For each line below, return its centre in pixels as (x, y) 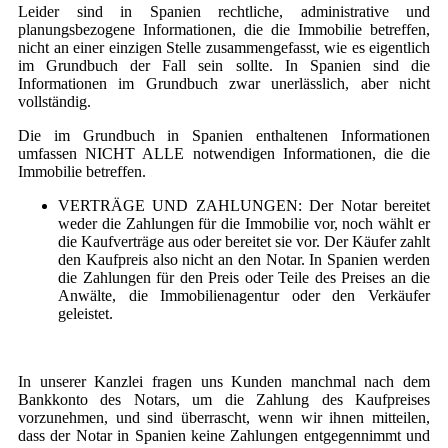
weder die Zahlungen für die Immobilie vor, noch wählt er (244, 224)
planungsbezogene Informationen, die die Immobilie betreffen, (224, 30)
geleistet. (85, 314)
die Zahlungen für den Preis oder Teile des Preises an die (244, 278)
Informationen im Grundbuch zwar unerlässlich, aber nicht (224, 84)
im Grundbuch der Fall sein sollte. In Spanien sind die (224, 66)
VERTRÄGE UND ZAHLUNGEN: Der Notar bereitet (244, 206)
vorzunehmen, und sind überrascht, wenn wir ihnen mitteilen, (224, 418)
